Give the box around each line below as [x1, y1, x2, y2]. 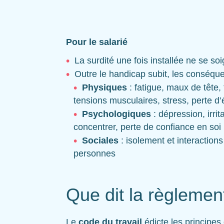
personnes [73, 148, 115, 159]
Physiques [82, 82, 127, 93]
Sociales [82, 135, 118, 146]
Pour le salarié [66, 37, 127, 47]
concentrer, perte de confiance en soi [73, 122, 221, 132]
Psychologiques [82, 109, 151, 119]
